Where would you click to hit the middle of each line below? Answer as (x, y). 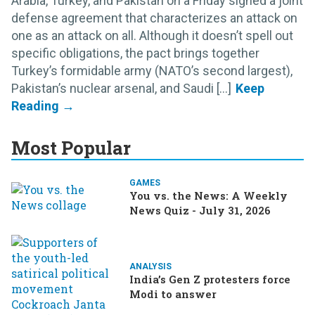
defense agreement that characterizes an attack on (154, 18)
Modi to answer (173, 294)
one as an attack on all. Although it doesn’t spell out (152, 36)
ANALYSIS (150, 267)
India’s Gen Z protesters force (210, 279)
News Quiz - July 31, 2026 (200, 211)
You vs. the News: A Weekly (208, 196)
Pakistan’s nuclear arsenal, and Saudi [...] (121, 89)
